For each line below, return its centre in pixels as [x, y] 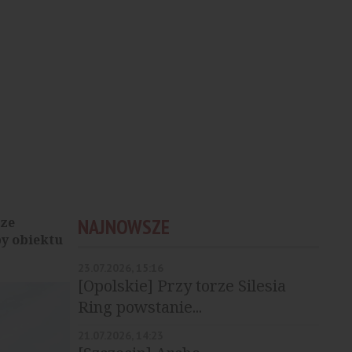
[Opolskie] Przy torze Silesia [181, 286]
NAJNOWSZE [123, 227]
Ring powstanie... [139, 307]
